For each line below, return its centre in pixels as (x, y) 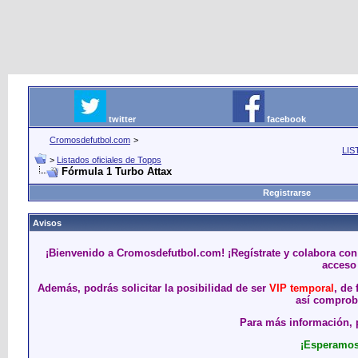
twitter (122, 119)
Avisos (47, 223)
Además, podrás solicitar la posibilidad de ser (153, 288)
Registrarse (286, 193)
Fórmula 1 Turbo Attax (117, 171)
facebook (286, 119)
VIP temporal (302, 288)
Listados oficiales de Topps (109, 160)
